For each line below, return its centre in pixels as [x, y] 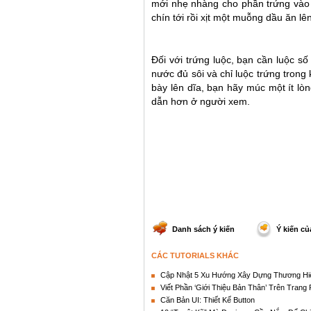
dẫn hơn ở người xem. [201, 102]
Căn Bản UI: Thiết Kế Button [208, 300]
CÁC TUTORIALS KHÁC [195, 255]
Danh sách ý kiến [203, 229]
